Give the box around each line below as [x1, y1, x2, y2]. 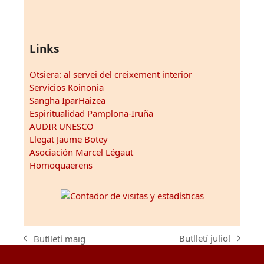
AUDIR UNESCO [29, 120, 94, 133]
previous [23, 238, 58, 250]
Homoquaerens [29, 159, 93, 171]
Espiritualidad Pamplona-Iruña [29, 107, 153, 120]
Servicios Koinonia [29, 81, 104, 94]
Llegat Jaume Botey [29, 133, 108, 146]
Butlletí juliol [179, 232, 230, 245]
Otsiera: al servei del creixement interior [29, 68, 192, 81]
